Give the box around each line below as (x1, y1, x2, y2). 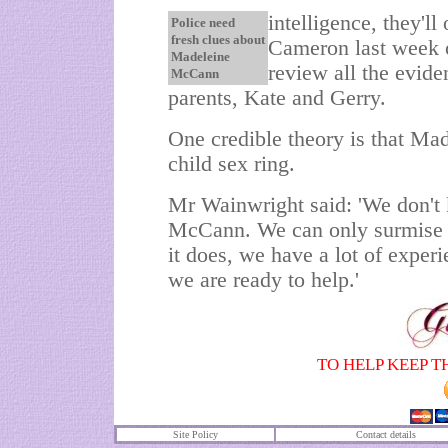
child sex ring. (168, 152, 295, 176)
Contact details (355, 429, 416, 440)
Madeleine (171, 49, 230, 64)
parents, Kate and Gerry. (168, 86, 386, 110)
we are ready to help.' (168, 268, 359, 292)
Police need (171, 15, 235, 30)
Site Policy (173, 429, 218, 440)
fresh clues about (171, 32, 265, 47)
